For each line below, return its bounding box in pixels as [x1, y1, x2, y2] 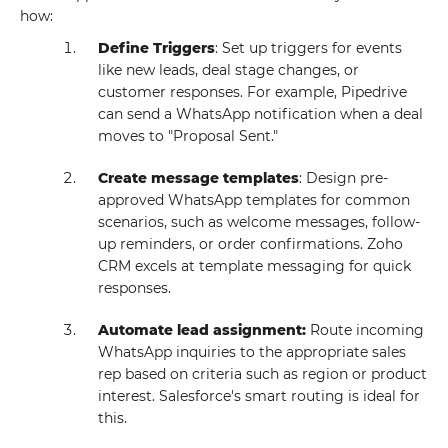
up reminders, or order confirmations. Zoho [98, 235, 404, 253]
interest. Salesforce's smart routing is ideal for [98, 387, 421, 405]
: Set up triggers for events [215, 39, 403, 57]
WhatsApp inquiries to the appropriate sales [98, 343, 407, 361]
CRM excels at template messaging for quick [98, 257, 412, 275]
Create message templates [98, 169, 300, 187]
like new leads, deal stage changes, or [98, 61, 360, 79]
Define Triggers [98, 39, 216, 57]
